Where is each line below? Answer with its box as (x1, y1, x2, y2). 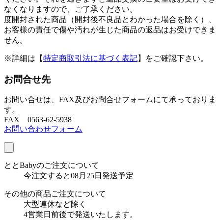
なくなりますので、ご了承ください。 (4, 4, 137, 13)
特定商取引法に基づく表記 (43, 54, 137, 62)
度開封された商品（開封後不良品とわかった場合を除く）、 (4, 15, 216, 24)
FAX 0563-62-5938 (4, 115, 72, 124)
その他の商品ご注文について (4, 190, 106, 198)
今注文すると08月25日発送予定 (24, 171, 134, 180)
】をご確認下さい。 (137, 54, 208, 62)
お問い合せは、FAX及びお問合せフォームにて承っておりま (4, 95, 216, 104)
